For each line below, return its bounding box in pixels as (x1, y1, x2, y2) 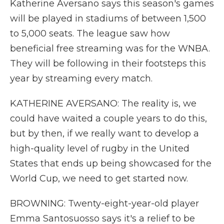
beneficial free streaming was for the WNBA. (10, 43, 210, 54)
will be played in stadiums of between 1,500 (10, 13, 206, 24)
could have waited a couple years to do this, (10, 113, 207, 124)
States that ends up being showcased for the (10, 158, 211, 169)
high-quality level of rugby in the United (10, 143, 189, 154)
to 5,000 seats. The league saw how (10, 28, 170, 39)
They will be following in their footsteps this (10, 58, 206, 69)
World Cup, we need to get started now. (10, 173, 188, 184)
